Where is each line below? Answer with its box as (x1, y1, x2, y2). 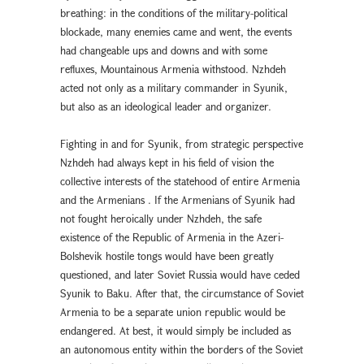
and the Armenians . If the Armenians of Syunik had (60, 192, 295, 207)
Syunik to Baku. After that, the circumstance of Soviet (60, 285, 304, 301)
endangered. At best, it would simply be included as (60, 323, 291, 338)
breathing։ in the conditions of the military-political (60, 5, 288, 20)
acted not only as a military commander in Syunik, (60, 80, 288, 95)
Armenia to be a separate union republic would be (60, 304, 285, 319)
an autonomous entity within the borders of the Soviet (60, 341, 303, 357)
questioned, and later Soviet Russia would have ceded (60, 266, 300, 282)
